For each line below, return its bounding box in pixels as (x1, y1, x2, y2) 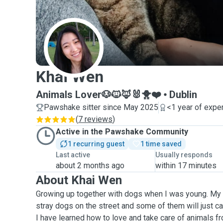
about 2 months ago (56, 161, 124, 170)
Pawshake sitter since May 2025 (44, 103, 158, 112)
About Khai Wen (36, 173, 122, 187)
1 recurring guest (68, 140, 124, 148)
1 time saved (140, 140, 182, 148)
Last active (56, 151, 90, 159)
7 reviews (78, 114, 112, 124)
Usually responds (155, 151, 213, 159)
